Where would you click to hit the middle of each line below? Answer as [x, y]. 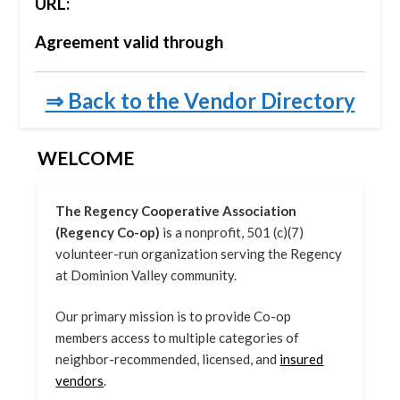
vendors [80, 381]
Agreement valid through [129, 42]
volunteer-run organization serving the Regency [199, 253]
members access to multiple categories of [178, 338]
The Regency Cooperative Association [176, 210]
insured [302, 359]
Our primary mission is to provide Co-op [174, 317]
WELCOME [86, 157]
